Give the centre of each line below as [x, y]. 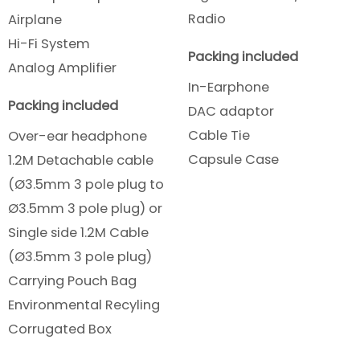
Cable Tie [219, 135]
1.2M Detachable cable [81, 160]
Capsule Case [233, 160]
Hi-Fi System [49, 44]
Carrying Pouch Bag [72, 281]
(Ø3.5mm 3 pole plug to [86, 184]
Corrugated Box [60, 329]
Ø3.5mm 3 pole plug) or [85, 209]
